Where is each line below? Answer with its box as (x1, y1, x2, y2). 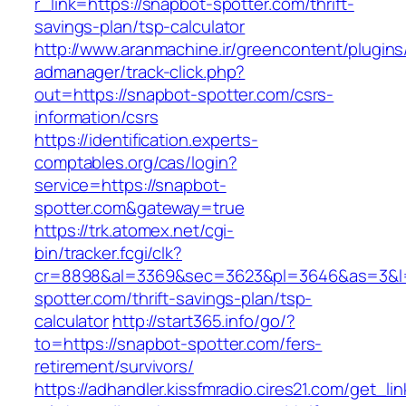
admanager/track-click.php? (34, 60, 246, 84)
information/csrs (34, 105, 159, 130)
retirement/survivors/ (34, 354, 194, 379)
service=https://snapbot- (34, 173, 227, 198)
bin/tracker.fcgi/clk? (34, 241, 182, 266)
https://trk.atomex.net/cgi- (34, 218, 235, 243)
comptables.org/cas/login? (34, 150, 237, 175)
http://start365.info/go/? (111, 309, 295, 333)
